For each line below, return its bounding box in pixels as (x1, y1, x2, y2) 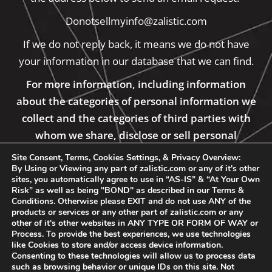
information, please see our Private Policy (33, 145, 239, 159)
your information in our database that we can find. (18, 54, 254, 68)
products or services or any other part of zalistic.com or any (12, 206, 243, 218)
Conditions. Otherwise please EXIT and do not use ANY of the (12, 195, 251, 207)
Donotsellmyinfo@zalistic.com (65, 14, 207, 28)
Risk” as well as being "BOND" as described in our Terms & (12, 185, 244, 196)
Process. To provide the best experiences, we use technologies (12, 228, 251, 240)
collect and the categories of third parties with (21, 111, 251, 125)
